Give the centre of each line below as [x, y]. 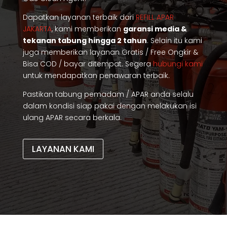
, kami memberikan [87, 29]
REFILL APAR [155, 17]
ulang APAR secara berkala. [72, 118]
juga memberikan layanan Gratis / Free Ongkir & [110, 52]
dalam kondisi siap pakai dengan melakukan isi [109, 106]
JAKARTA [37, 29]
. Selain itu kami [174, 41]
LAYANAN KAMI [63, 149]
